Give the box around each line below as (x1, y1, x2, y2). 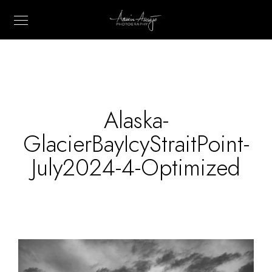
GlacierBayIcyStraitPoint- (22, 128, 250, 160)
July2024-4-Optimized (32, 152, 240, 183)
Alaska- (103, 104, 169, 136)
